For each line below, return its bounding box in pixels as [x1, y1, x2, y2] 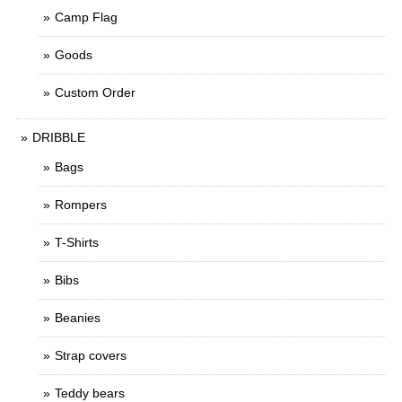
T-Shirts [55, 235, 99, 250]
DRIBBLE [32, 130, 85, 145]
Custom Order [55, 85, 135, 100]
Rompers [55, 197, 107, 213]
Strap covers [55, 348, 127, 363]
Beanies [55, 310, 100, 326]
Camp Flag [55, 10, 118, 25]
